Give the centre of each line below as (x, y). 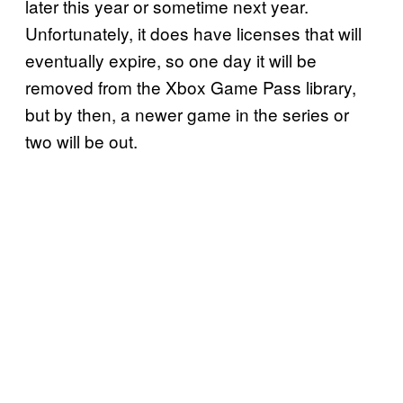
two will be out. (81, 141)
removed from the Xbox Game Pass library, (191, 87)
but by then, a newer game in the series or (187, 114)
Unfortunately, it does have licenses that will (193, 33)
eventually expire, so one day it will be (171, 60)
